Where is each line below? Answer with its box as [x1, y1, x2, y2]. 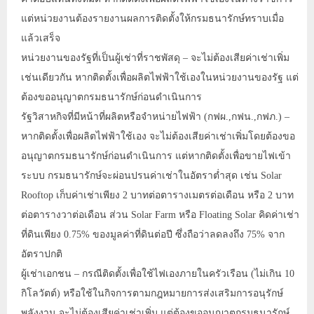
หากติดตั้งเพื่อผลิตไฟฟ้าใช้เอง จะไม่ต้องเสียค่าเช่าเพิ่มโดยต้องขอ [21, 131, 295, 142]
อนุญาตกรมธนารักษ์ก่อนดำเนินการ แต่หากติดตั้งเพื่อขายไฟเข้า [21, 151, 291, 161]
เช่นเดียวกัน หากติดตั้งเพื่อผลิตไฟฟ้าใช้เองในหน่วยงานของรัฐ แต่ [21, 72, 299, 83]
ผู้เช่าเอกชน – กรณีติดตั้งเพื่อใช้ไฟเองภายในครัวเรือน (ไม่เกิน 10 [21, 268, 294, 279]
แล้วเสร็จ [21, 33, 60, 43]
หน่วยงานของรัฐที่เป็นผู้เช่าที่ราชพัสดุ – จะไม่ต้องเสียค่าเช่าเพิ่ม [21, 53, 289, 63]
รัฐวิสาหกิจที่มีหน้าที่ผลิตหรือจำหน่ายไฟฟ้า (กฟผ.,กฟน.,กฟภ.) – [21, 111, 289, 122]
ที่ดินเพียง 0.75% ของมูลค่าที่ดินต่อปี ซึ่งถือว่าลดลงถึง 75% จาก [21, 229, 285, 240]
